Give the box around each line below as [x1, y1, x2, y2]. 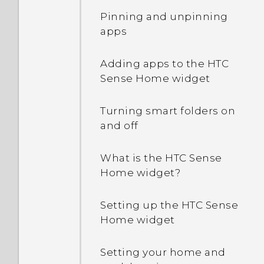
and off [100, 120, 138, 131]
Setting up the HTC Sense [100, 199, 238, 211]
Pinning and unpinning [100, 11, 228, 22]
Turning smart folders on [100, 105, 235, 117]
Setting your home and [100, 246, 226, 258]
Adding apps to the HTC [100, 58, 229, 70]
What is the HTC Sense [100, 152, 222, 164]
